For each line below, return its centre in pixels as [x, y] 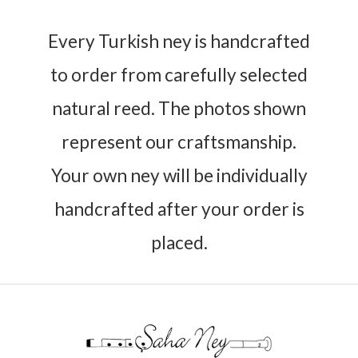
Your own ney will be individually [179, 175]
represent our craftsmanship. [179, 141]
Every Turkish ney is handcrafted [179, 41]
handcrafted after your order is [179, 209]
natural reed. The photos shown [179, 108]
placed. [179, 242]
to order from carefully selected [179, 74]
